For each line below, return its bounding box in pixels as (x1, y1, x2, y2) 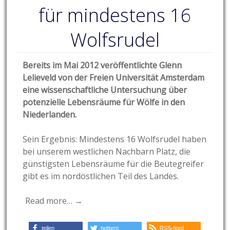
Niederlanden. (23, 109, 77, 121)
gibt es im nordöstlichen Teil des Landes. (23, 170, 179, 182)
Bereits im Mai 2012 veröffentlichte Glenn (23, 60, 182, 71)
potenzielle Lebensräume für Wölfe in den (23, 97, 185, 108)
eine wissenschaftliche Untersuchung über (23, 84, 187, 96)
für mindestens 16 (38, 3, 191, 28)
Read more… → (25, 195, 83, 207)
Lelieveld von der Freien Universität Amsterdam (23, 72, 205, 84)
